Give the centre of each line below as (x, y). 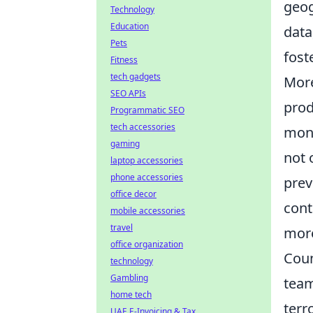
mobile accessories (148, 211)
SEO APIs (128, 93)
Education (130, 26)
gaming (125, 144)
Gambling (129, 278)
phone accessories (147, 177)
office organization (147, 244)
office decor (133, 194)
